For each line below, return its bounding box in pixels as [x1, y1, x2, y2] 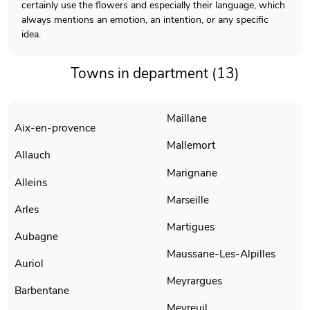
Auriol [15, 256, 44, 271]
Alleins [15, 174, 48, 190]
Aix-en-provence [15, 120, 96, 136]
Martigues [167, 219, 215, 234]
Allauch [15, 147, 51, 163]
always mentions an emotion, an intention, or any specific [21, 12, 269, 26]
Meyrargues [167, 273, 222, 289]
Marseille [167, 192, 209, 207]
